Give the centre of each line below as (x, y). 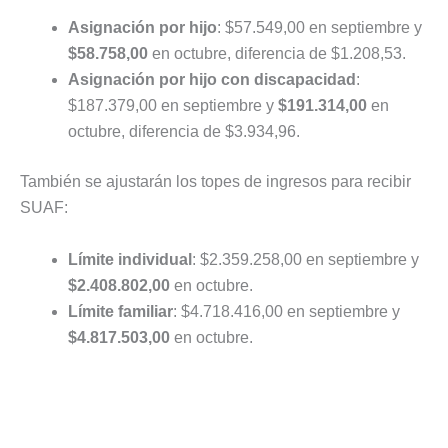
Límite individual (130, 259)
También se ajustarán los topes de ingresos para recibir (215, 182)
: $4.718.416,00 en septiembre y (286, 311)
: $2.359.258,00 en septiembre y (305, 259)
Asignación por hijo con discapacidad (212, 80)
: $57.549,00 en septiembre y (319, 28)
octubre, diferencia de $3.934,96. (184, 132)
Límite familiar (120, 311)
